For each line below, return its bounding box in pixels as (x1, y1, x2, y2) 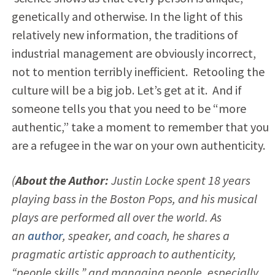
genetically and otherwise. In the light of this (11, 8, 242, 24)
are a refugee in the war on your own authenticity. (11, 137, 265, 153)
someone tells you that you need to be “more (11, 100, 246, 116)
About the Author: (15, 172, 109, 188)
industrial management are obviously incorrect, (11, 45, 256, 61)
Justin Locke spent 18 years (108, 172, 250, 188)
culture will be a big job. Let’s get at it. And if (11, 82, 242, 98)
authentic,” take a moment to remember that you (11, 118, 269, 134)
